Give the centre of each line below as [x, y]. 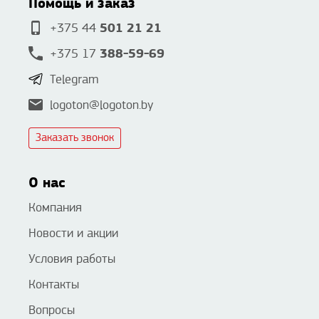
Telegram [74, 80]
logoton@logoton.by [101, 105]
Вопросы [52, 310]
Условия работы [72, 259]
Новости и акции [73, 234]
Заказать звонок [75, 138]
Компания [55, 208]
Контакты [54, 285]
